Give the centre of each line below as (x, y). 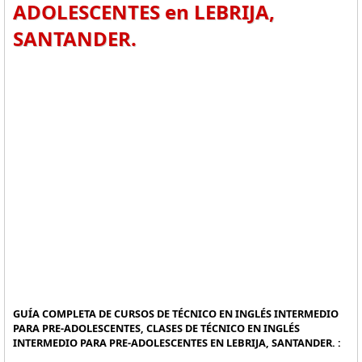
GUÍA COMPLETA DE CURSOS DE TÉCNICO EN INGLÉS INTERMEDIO (176, 314)
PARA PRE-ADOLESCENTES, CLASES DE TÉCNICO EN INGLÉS (156, 328)
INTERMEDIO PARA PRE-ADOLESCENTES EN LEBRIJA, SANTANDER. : (177, 343)
